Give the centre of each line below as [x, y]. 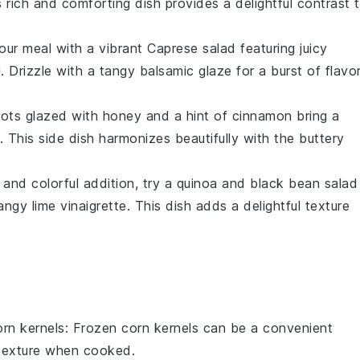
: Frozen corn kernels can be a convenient [198, 327]
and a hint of [187, 115]
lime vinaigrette [79, 205]
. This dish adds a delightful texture [238, 205]
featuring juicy [282, 48]
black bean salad [304, 183]
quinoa [197, 183]
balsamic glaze [186, 70]
